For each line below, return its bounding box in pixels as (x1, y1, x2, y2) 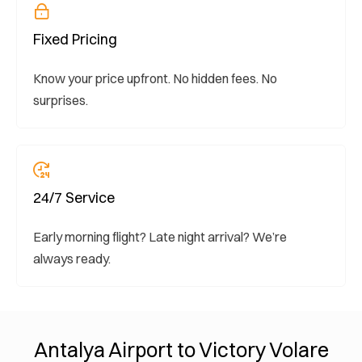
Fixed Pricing (33, 29, 117, 48)
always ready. (33, 250, 111, 267)
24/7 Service (33, 187, 115, 207)
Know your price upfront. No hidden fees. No (33, 69, 277, 86)
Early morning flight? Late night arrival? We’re (33, 228, 287, 245)
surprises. (33, 91, 88, 108)
